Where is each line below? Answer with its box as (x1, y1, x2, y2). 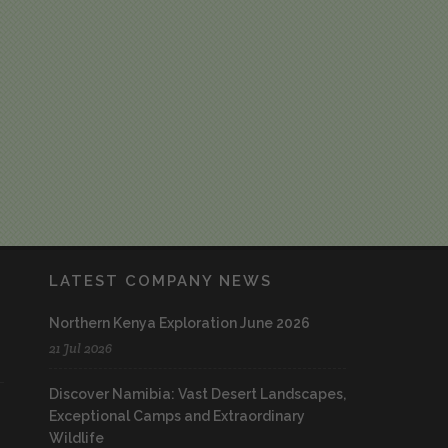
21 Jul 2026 (49, 339, 112, 357)
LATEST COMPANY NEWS (49, 271, 272, 290)
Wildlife (49, 429, 104, 446)
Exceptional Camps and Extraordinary (49, 407, 305, 424)
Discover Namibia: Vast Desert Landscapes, (49, 385, 346, 402)
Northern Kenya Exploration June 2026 (49, 314, 310, 331)
